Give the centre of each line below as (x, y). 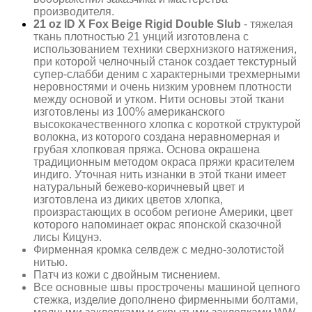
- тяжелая (267, 24)
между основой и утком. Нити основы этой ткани (159, 99)
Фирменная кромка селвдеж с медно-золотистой (159, 249)
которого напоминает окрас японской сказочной (157, 224)
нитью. (50, 262)
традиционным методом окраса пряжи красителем (164, 162)
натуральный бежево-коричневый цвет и (139, 187)
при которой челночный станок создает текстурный (165, 61)
